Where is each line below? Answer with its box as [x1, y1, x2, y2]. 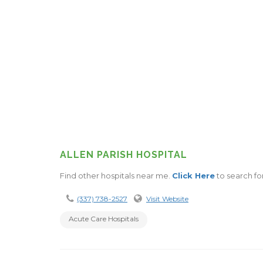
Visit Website [146, 194, 188, 203]
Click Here [172, 170, 215, 180]
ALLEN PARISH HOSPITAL [60, 149, 187, 160]
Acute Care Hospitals [69, 214, 139, 223]
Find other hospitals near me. [60, 170, 172, 180]
